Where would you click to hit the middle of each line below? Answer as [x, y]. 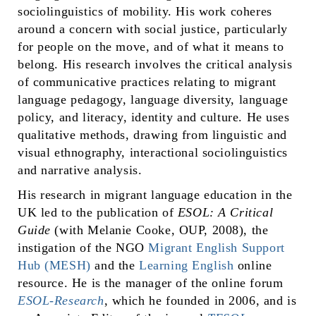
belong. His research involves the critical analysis [155, 64]
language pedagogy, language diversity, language [153, 99]
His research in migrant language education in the [155, 194]
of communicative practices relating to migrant [147, 81]
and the [115, 265]
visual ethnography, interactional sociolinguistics [153, 152]
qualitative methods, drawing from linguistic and [152, 134]
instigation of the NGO [83, 247]
